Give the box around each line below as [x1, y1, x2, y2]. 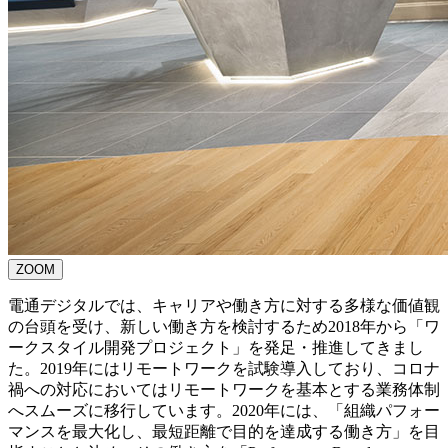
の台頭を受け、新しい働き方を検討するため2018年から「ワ [8, 317, 440, 335]
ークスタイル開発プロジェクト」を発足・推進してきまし [8, 338, 424, 356]
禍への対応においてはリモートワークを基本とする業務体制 [8, 380, 440, 398]
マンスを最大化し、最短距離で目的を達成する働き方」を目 [8, 422, 440, 440]
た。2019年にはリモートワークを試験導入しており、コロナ [8, 359, 440, 377]
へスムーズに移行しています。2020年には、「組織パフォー [8, 401, 440, 419]
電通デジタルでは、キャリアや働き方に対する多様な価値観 [8, 296, 440, 314]
